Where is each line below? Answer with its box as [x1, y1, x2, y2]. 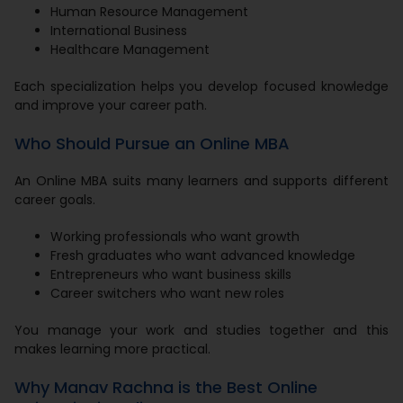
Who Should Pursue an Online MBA [14, 131, 291, 155]
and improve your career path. [14, 95, 208, 114]
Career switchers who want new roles [50, 283, 285, 302]
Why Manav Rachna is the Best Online [14, 375, 318, 399]
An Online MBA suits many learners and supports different [14, 171, 389, 190]
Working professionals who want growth [50, 227, 300, 246]
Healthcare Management [50, 40, 210, 58]
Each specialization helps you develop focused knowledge [14, 76, 389, 95]
